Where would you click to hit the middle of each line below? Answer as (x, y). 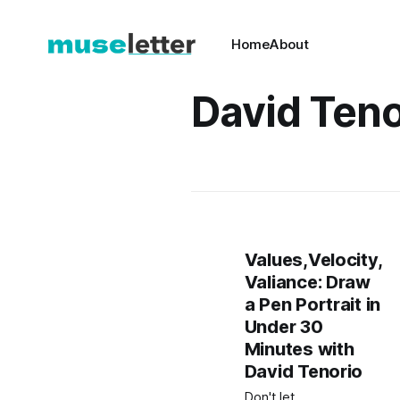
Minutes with (299, 349)
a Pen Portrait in (312, 304)
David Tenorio (304, 371)
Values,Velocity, (313, 260)
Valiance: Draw (307, 282)
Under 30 (283, 327)
